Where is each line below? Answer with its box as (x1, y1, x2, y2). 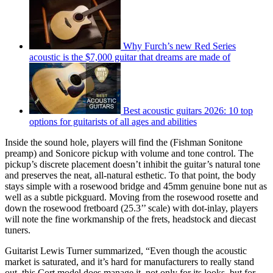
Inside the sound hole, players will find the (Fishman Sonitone (5, 136, 243, 147)
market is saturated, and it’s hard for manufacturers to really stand (5, 256, 254, 267)
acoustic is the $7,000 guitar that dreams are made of (29, 51, 230, 62)
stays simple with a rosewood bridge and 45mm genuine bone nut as (5, 180, 267, 191)
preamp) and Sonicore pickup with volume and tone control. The (5, 147, 253, 158)
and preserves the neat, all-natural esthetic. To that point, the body (5, 169, 256, 180)
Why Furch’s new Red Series (123, 40, 236, 51)
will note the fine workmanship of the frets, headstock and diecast (5, 213, 256, 224)
